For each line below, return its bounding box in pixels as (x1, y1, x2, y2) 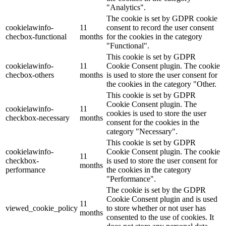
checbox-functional (6, 32, 67, 41)
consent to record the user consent (106, 23, 214, 32)
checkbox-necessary (6, 114, 70, 123)
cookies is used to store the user (106, 109, 206, 118)
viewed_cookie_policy (6, 204, 78, 213)
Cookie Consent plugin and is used (106, 195, 217, 204)
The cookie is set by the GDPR (106, 186, 206, 195)
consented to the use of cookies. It (106, 213, 214, 222)
